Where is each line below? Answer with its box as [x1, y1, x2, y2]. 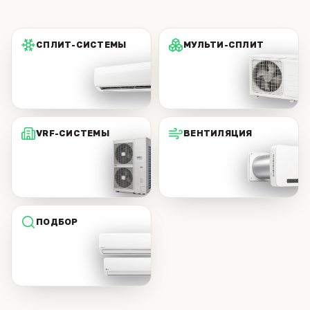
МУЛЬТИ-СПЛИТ [183, 39, 264, 50]
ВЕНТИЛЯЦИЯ [183, 128, 253, 138]
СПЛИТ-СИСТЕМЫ [36, 39, 127, 50]
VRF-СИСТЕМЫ [36, 128, 109, 138]
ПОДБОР [36, 217, 78, 227]
